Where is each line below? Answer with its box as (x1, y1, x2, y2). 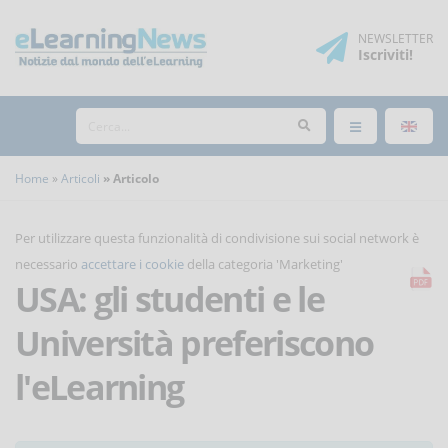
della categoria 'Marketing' (184, 255, 343, 273)
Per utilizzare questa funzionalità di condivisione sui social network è (15, 229, 419, 247)
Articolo (112, 170, 159, 186)
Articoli (60, 170, 100, 186)
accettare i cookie (81, 255, 184, 273)
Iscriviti (358, 45, 409, 64)
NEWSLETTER (358, 30, 433, 47)
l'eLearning (15, 364, 184, 410)
